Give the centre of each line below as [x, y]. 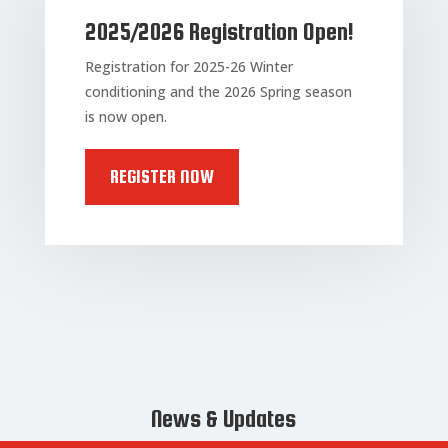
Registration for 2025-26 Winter [188, 67]
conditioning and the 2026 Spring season [218, 92]
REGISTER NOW [161, 177]
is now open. [125, 117]
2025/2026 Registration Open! [219, 32]
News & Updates [224, 419]
